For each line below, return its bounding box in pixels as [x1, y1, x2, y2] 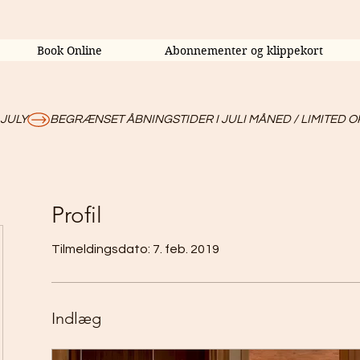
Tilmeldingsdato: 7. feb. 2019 [51, 243, 219, 256]
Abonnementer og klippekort [165, 43, 323, 58]
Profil [51, 202, 102, 228]
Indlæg [51, 309, 101, 328]
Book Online [37, 43, 102, 58]
